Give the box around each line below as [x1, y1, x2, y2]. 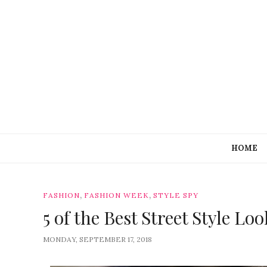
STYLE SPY [153, 191, 198, 200]
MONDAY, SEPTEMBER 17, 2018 [43, 235, 152, 244]
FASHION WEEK [84, 191, 149, 200]
